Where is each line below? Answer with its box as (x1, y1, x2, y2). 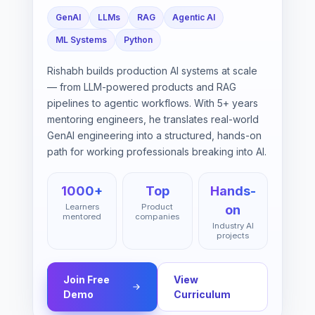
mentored (63, 222, 102, 233)
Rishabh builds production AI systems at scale (47, 75, 257, 88)
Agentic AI (172, 22, 215, 34)
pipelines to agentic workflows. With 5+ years (47, 108, 258, 120)
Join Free (63, 284, 110, 297)
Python (124, 45, 153, 56)
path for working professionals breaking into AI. (47, 156, 266, 169)
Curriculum (174, 299, 231, 311)
